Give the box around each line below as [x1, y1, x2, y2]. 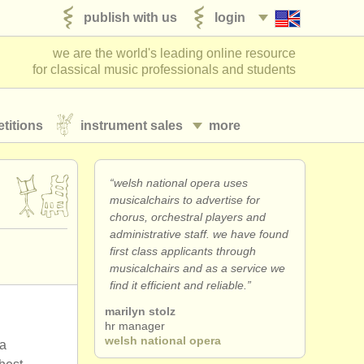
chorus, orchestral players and [110, 210, 266, 223]
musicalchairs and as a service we [110, 262, 285, 275]
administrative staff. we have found [110, 227, 288, 240]
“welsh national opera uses [110, 176, 248, 189]
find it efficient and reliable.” [110, 279, 251, 292]
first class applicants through [110, 245, 256, 258]
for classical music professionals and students [32, 63, 296, 76]
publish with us [84, 10, 177, 24]
